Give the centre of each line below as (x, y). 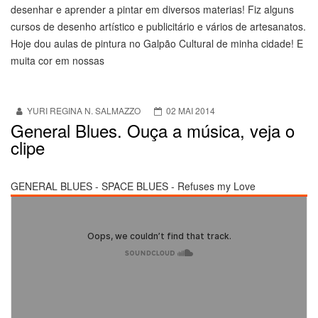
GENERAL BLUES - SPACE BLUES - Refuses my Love (133, 186)
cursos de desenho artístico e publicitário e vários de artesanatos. (158, 27)
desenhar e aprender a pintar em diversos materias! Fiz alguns (152, 10)
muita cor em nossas (57, 61)
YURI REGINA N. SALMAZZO (84, 111)
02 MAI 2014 (191, 111)
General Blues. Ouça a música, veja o (153, 131)
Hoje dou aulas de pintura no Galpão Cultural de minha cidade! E (157, 44)
